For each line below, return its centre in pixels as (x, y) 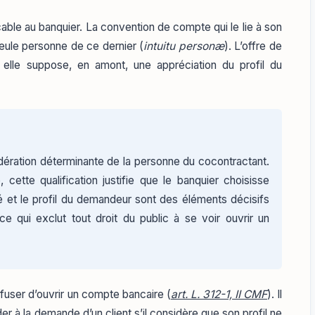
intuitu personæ (184, 46)
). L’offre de (253, 46)
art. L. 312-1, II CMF (219, 294)
